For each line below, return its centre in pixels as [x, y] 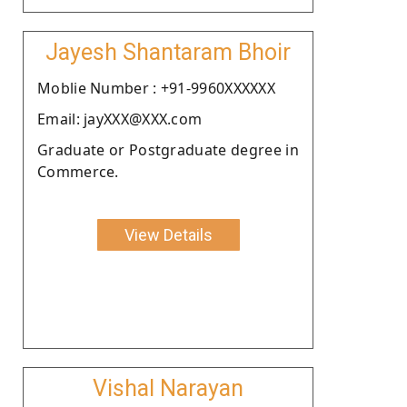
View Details [168, 234]
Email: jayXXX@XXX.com [120, 119]
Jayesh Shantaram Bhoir [168, 52]
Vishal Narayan [168, 388]
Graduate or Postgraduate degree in [168, 149]
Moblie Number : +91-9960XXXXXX [156, 88]
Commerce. [78, 171]
